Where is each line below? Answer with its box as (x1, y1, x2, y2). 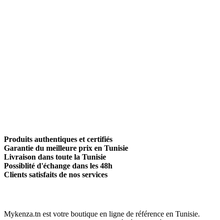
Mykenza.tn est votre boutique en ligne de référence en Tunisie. (4, 210, 200, 218)
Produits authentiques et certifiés (4, 135, 112, 143)
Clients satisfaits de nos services (4, 170, 108, 179)
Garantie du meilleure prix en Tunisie (4, 144, 128, 152)
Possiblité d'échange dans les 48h (4, 162, 112, 170)
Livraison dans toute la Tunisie (4, 153, 106, 161)
